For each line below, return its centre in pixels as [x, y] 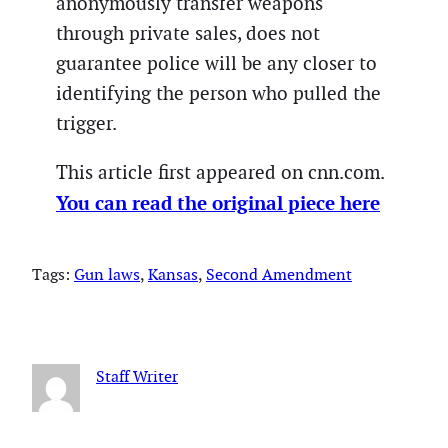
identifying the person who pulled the [218, 93]
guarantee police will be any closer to [216, 63]
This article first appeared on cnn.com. [220, 173]
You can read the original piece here [218, 203]
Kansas [173, 275]
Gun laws [107, 275]
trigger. [86, 123]
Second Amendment [279, 275]
